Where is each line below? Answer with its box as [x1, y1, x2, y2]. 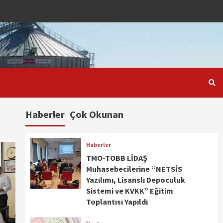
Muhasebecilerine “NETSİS [86, 164, 183, 174]
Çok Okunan [69, 108, 123, 120]
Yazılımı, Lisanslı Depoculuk [86, 175, 186, 185]
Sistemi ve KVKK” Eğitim [86, 186, 174, 196]
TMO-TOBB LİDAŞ [86, 153, 148, 163]
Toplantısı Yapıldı [86, 197, 148, 207]
